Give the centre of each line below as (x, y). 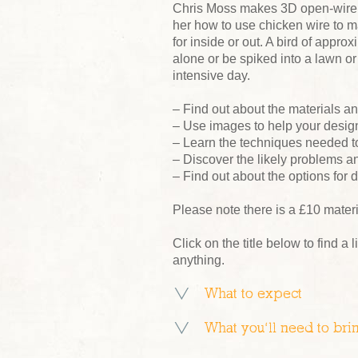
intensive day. (211, 75)
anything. (199, 260)
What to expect (253, 294)
